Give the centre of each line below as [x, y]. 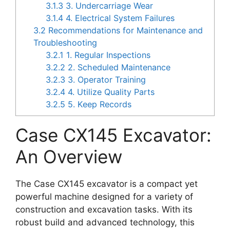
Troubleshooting [65, 43]
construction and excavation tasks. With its [104, 210]
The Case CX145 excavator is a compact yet [107, 184]
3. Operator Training [106, 80]
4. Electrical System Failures [119, 18]
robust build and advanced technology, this [105, 223]
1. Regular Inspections [107, 55]
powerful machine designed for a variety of [104, 197]
